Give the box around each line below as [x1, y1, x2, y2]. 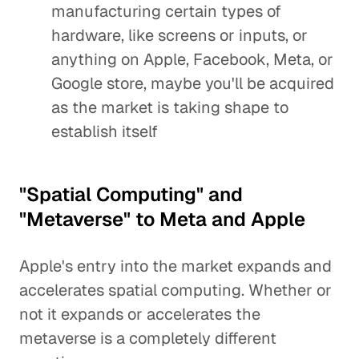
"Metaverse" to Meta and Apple [19, 207, 305, 232]
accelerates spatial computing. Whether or [19, 280, 332, 301]
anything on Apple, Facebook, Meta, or [51, 49, 333, 70]
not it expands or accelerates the [19, 304, 260, 325]
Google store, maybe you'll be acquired [51, 73, 334, 94]
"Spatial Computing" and [19, 182, 243, 207]
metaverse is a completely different [19, 328, 276, 349]
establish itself [51, 121, 158, 142]
